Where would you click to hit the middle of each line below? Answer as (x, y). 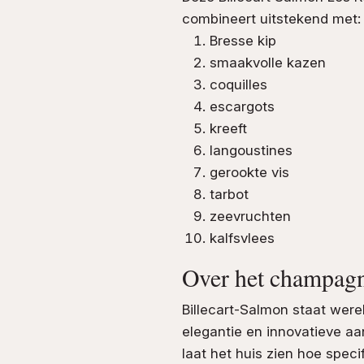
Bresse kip (243, 41)
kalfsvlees (242, 238)
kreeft (228, 129)
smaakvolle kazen (268, 63)
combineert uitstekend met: (271, 19)
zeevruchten (250, 217)
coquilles (238, 85)
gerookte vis (249, 173)
